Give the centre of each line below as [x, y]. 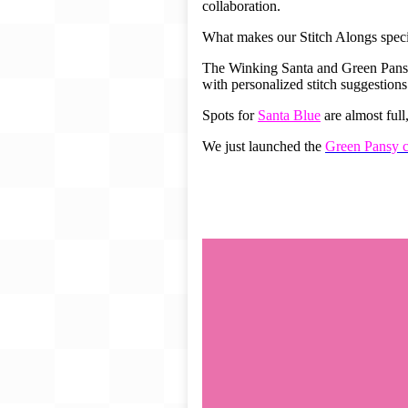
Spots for [230, 115]
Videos [260, 91]
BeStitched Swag [290, 36]
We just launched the [264, 146]
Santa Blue [289, 115]
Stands [262, 64]
